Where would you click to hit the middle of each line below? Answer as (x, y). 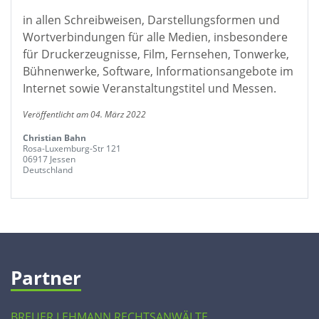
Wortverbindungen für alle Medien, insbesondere (155, 37)
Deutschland (48, 170)
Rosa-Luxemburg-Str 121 (72, 148)
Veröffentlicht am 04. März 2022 (84, 114)
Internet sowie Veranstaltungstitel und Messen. (150, 88)
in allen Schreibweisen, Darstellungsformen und (151, 20)
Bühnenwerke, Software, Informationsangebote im (158, 71)
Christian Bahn (54, 138)
